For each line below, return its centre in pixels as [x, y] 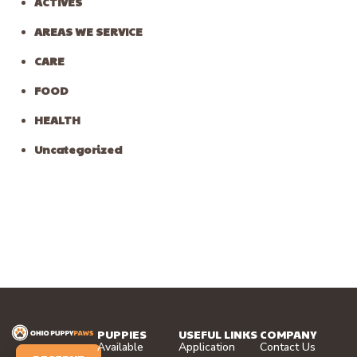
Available [120, 347]
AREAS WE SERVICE [89, 31]
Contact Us [288, 347]
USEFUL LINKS [218, 334]
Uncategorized [78, 149]
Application [207, 347]
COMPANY [288, 334]
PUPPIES [122, 334]
